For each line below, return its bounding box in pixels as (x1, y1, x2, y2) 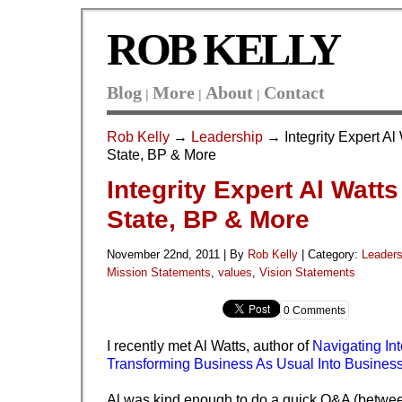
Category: (308, 248, 362, 262)
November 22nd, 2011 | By (107, 248, 248, 262)
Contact (264, 82, 325, 102)
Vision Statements (259, 266, 355, 280)
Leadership (191, 128, 263, 144)
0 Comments (284, 304, 345, 318)
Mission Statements (107, 266, 211, 280)
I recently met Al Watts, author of (107, 338, 312, 354)
